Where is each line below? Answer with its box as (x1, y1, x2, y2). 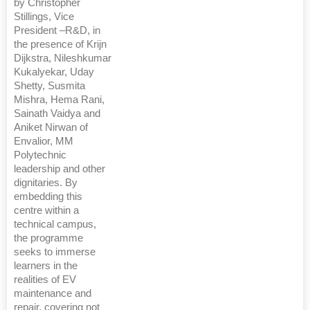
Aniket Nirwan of (14, 122, 88, 133)
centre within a (14, 205, 79, 216)
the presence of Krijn (14, 39, 107, 50)
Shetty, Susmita (14, 80, 85, 91)
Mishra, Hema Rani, (14, 94, 104, 105)
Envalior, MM (14, 136, 73, 147)
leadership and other (14, 163, 105, 174)
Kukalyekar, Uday (14, 66, 94, 77)
